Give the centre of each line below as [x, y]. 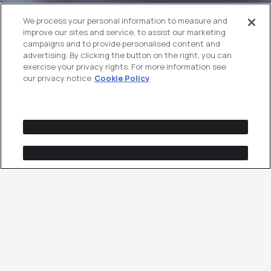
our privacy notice [57, 78]
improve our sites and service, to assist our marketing [125, 32]
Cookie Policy [122, 78]
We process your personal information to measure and [126, 21]
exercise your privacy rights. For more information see [125, 67]
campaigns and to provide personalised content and [122, 44]
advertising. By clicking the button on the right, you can [128, 55]
